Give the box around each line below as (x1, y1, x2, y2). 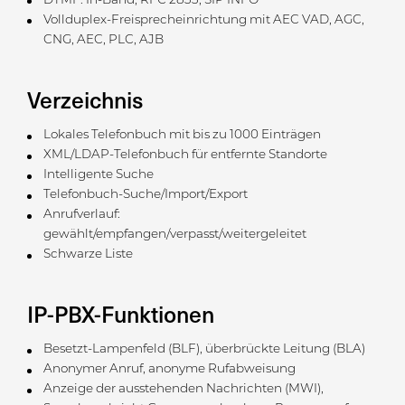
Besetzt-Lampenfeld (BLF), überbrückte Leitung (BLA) (42, 344, 365, 356)
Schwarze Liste (42, 249, 133, 261)
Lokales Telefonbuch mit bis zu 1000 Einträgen (42, 129, 321, 142)
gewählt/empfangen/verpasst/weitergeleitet (42, 229, 306, 241)
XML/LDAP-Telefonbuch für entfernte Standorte (42, 149, 327, 162)
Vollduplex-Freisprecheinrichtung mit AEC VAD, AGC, (42, 14, 364, 26)
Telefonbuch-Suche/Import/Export (42, 189, 248, 202)
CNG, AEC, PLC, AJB (42, 33, 164, 46)
